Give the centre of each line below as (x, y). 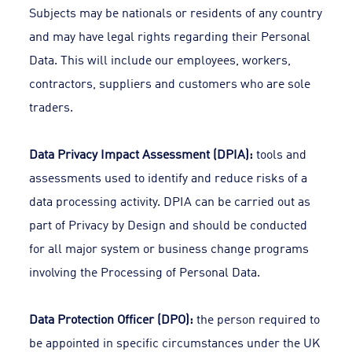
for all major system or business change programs (169, 247)
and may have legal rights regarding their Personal (170, 35)
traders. (51, 106)
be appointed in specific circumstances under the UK (175, 342)
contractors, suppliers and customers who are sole (170, 82)
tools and (280, 153)
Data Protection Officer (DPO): (112, 318)
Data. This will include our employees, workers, (160, 59)
